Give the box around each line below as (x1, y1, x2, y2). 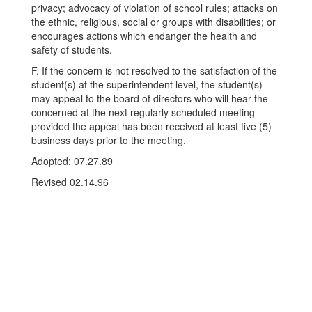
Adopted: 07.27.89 (31, 154, 113, 168)
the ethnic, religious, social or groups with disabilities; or (31, 15, 276, 29)
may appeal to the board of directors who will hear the (31, 91, 268, 105)
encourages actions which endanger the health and (31, 29, 257, 42)
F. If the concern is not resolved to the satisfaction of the (31, 63, 277, 77)
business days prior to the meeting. (31, 133, 186, 147)
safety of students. (31, 42, 112, 56)
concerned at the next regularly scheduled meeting (31, 105, 255, 119)
